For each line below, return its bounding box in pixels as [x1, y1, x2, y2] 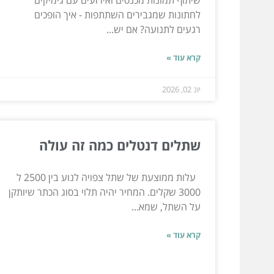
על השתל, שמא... [131, 199, 201, 213]
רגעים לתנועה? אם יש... [106, 22, 201, 36]
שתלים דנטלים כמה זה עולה [39, 135, 201, 154]
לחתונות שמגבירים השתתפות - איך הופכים [34, 7, 201, 21]
